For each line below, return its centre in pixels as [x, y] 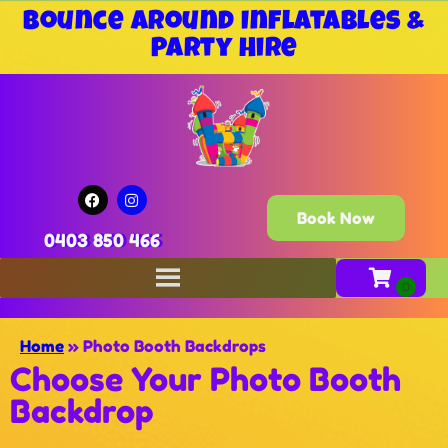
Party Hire [224, 50]
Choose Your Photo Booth [205, 379]
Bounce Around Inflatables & [224, 23]
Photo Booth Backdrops [174, 345]
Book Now [336, 217]
